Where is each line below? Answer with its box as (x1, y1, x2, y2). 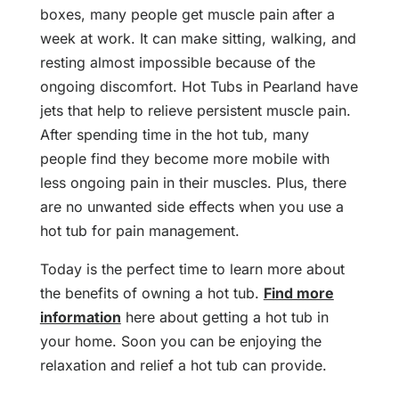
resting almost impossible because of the (39, 53, 315, 72)
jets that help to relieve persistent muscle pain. (39, 102, 351, 120)
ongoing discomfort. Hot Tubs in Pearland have (39, 77, 358, 96)
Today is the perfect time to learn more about (39, 260, 345, 279)
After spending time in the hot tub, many (39, 126, 309, 144)
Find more (263, 284, 334, 303)
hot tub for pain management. (39, 222, 240, 240)
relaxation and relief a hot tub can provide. (39, 356, 327, 375)
